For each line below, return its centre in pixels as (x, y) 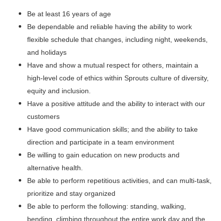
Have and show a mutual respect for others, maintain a (113, 65)
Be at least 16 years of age (69, 14)
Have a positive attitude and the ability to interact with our (116, 104)
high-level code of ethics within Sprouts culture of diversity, (118, 78)
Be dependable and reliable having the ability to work (110, 27)
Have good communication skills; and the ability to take (112, 129)
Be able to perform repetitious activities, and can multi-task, (119, 181)
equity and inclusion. (59, 91)
